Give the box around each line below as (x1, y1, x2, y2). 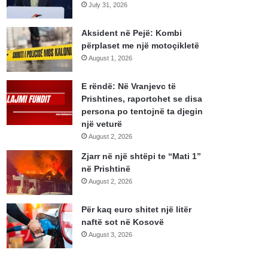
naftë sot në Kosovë (81, 217, 165, 227)
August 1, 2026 (89, 54, 133, 62)
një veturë (81, 119, 123, 129)
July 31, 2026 (89, 1, 128, 9)
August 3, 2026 (89, 231, 133, 239)
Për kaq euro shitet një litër (81, 205, 192, 215)
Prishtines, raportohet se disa (81, 94, 203, 104)
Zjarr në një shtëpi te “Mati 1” (81, 151, 202, 162)
